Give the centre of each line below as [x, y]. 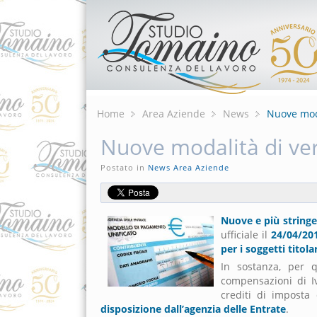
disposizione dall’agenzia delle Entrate [193, 309]
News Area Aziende [189, 167]
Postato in [124, 167]
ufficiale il [246, 235]
